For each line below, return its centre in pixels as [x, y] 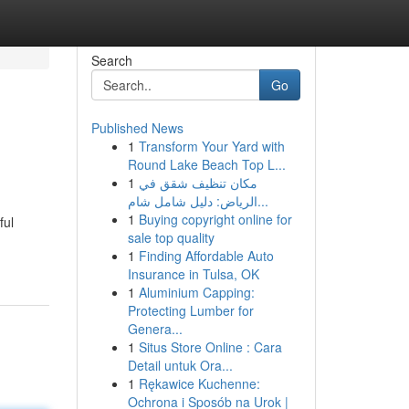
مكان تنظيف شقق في [198, 183]
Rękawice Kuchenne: [199, 383]
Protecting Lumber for [190, 310]
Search [111, 60]
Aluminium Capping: [196, 292]
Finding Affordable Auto [206, 256]
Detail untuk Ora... [180, 365]
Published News [137, 128]
